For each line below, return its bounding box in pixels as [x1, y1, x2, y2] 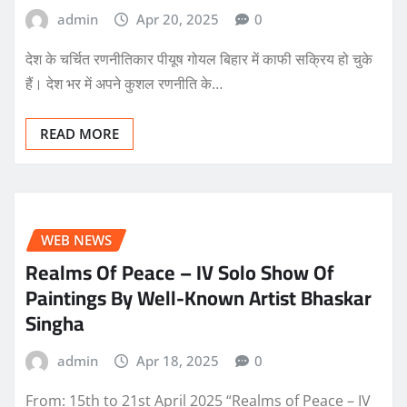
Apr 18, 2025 [136, 352, 220, 371]
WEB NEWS [41, 230, 112, 249]
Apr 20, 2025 [136, 10, 220, 29]
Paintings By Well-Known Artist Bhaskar [25, 279, 372, 318]
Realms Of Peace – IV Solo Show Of [25, 253, 334, 293]
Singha [25, 304, 84, 343]
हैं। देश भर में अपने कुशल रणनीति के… [25, 73, 223, 94]
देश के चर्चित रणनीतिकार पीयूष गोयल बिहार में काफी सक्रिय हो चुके [25, 48, 372, 69]
